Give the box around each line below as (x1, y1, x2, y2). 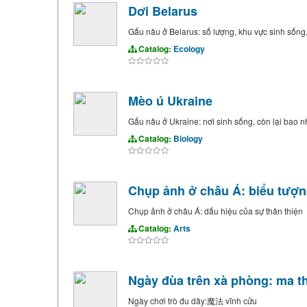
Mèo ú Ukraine (127, 92, 212, 110)
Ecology (173, 42, 205, 55)
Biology (173, 132, 203, 145)
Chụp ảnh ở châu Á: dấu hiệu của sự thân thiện (127, 205, 303, 217)
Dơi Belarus (127, 2, 197, 20)
